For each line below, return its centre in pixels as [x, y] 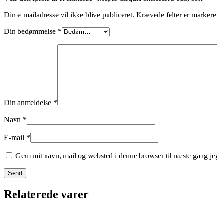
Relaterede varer [46, 194]
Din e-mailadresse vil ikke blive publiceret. [69, 15]
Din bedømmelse [31, 31]
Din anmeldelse [29, 103]
